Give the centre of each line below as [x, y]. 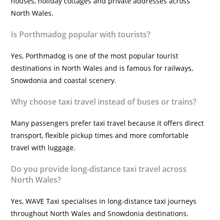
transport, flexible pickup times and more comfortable [100, 135]
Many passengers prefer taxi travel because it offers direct [108, 123]
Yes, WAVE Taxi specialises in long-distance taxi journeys [104, 201]
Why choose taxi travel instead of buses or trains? [104, 102]
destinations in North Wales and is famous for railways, [102, 68]
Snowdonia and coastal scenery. [64, 80]
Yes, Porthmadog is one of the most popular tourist [95, 56]
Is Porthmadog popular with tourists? [81, 34]
